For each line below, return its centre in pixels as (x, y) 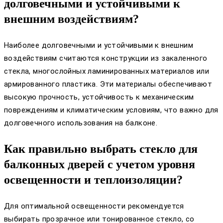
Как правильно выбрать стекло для (101, 149)
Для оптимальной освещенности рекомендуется (94, 206)
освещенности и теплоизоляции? (93, 179)
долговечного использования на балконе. (81, 123)
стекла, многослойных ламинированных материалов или (107, 71)
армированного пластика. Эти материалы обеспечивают (108, 84)
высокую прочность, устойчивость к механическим (99, 97)
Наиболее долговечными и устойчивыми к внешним (99, 45)
